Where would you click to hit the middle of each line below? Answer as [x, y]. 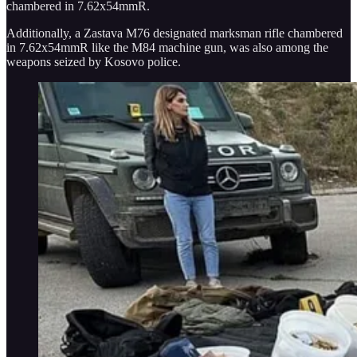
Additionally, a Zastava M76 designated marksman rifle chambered [175, 33]
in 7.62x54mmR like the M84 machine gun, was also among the [167, 47]
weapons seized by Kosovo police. [94, 61]
